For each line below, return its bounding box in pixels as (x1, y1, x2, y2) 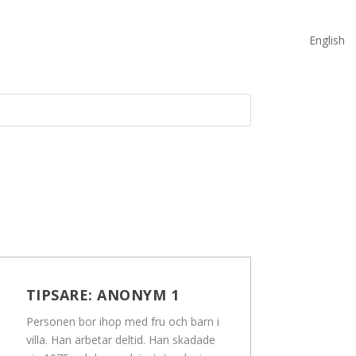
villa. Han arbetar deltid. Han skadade (25, 332, 215, 348)
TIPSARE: (25, 285, 98, 305)
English (309, 32, 345, 48)
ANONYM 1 (97, 285, 180, 305)
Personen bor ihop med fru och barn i (25, 314, 219, 330)
